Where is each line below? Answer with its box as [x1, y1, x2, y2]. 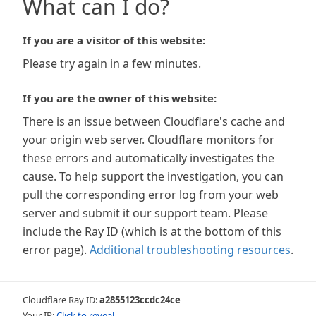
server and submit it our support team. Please [23, 205, 268, 221]
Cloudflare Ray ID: [23, 293, 99, 306]
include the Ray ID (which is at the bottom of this [23, 224, 281, 239]
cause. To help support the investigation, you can [23, 169, 284, 184]
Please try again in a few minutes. [23, 56, 201, 71]
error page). [23, 242, 87, 257]
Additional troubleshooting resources [90, 242, 291, 257]
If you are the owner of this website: [23, 91, 217, 105]
